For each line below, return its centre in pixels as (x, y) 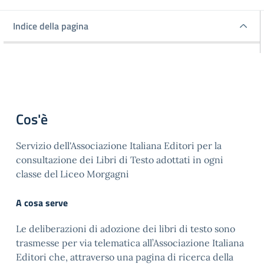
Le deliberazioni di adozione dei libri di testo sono (126, 228)
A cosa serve (42, 202)
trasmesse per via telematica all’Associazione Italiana (130, 242)
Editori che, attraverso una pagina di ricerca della (125, 257)
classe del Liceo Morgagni (72, 174)
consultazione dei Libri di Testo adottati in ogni (120, 159)
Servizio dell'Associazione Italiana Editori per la (119, 145)
